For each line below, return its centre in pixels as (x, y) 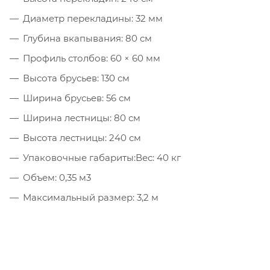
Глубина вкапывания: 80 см (87, 38)
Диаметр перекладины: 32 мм (93, 18)
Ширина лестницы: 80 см (82, 118)
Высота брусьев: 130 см (76, 78)
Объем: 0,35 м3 (57, 177)
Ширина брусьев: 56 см (77, 98)
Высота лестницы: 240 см (82, 137)
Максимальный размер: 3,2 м (91, 197)
